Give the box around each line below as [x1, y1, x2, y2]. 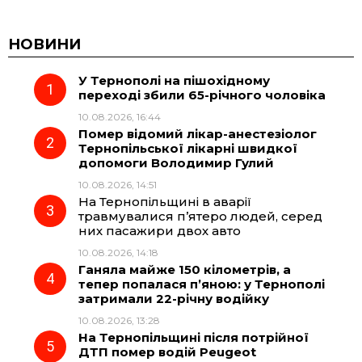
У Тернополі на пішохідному [78, 72, 270, 88]
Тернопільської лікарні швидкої [78, 140, 297, 156]
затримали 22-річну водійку [78, 290, 269, 306]
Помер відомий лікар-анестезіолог [78, 125, 317, 141]
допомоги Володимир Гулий [78, 154, 274, 170]
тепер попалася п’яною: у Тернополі [78, 276, 325, 292]
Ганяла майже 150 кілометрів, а [78, 261, 291, 277]
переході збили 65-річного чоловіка [78, 86, 326, 103]
